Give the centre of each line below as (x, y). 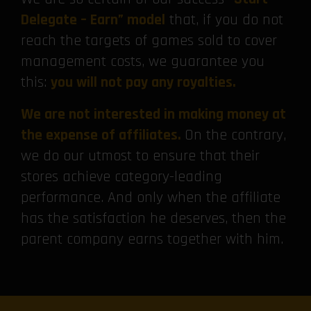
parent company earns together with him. (152, 240)
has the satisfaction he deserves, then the (153, 219)
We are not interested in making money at (153, 115)
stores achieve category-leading (121, 177)
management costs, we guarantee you (143, 62)
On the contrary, (235, 136)
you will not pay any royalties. (143, 83)
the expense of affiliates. (103, 136)
